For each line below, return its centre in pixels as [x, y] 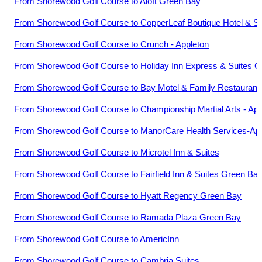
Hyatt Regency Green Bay [191, 196]
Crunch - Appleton [175, 44]
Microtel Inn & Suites [180, 153]
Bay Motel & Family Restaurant [200, 88]
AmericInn [159, 239]
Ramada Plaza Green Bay [191, 218]
